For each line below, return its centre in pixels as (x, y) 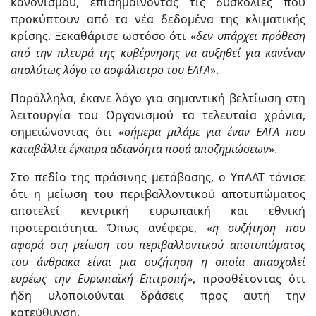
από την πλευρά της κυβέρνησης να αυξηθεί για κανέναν (158, 53)
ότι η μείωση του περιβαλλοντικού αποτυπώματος (158, 194)
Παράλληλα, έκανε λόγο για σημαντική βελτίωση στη (158, 98)
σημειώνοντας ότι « (67, 132)
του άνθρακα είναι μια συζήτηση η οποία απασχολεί (158, 262)
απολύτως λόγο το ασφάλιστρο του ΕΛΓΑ (110, 70)
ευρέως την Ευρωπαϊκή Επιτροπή (99, 279)
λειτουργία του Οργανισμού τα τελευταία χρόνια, (158, 115)
